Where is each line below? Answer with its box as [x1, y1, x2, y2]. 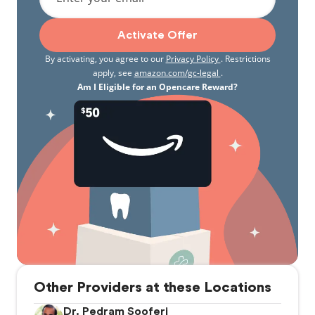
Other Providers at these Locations [34, 280, 271, 295]
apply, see [92, 67, 134, 79]
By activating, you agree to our [44, 53, 166, 65]
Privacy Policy [165, 53, 221, 65]
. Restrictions [220, 53, 271, 65]
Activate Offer [117, 30, 198, 41]
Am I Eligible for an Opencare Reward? [77, 81, 238, 93]
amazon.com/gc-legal [134, 67, 221, 79]
